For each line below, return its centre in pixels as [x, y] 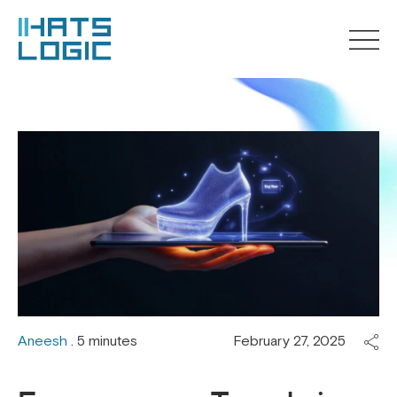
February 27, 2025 [289, 342]
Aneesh [43, 342]
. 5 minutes [102, 342]
